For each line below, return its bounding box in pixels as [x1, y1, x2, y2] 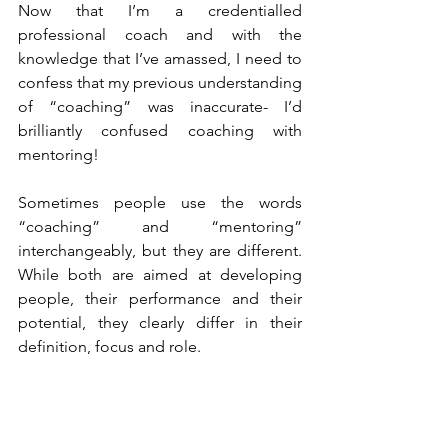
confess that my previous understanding [18, 73, 302, 92]
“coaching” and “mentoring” [18, 217, 302, 236]
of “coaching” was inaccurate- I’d [18, 97, 302, 116]
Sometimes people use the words [18, 193, 302, 212]
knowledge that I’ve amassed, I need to [18, 49, 302, 68]
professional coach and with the [18, 25, 302, 44]
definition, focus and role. [18, 337, 205, 356]
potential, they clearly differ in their [18, 313, 302, 332]
